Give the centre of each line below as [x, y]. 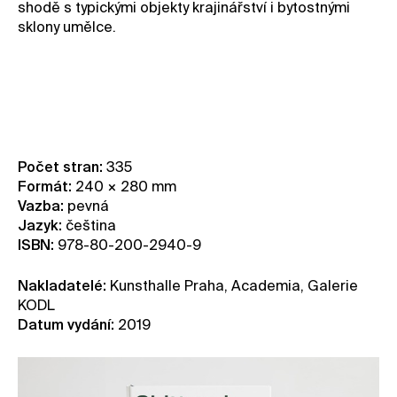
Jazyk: [42, 227]
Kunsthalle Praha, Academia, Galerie [232, 288]
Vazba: [43, 208]
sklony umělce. [69, 29]
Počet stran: [62, 169]
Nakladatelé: [62, 288]
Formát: [47, 188]
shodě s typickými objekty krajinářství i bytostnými [184, 9]
